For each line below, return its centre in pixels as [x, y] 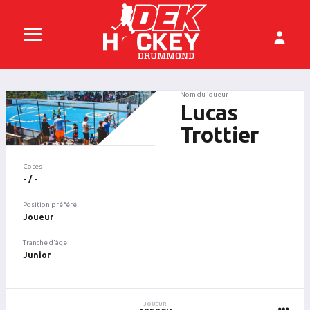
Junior [37, 255]
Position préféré [50, 204]
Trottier [219, 134]
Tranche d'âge [45, 242]
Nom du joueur [204, 94]
